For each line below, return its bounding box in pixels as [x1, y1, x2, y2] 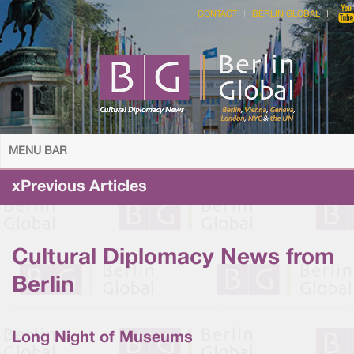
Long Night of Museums [12, 331, 193, 345]
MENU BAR [9, 146, 67, 156]
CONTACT [198, 10, 237, 18]
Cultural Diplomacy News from [12, 248, 334, 268]
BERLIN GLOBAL [252, 10, 320, 18]
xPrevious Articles [12, 180, 147, 194]
